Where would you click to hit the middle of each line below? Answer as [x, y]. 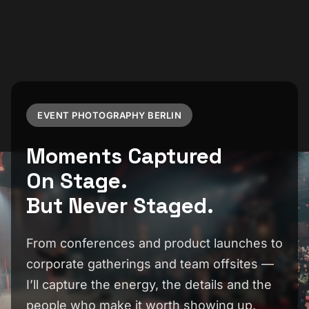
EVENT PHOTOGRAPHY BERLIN [109, 115]
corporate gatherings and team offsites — [150, 263]
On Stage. [77, 180]
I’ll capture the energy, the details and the [149, 284]
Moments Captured [124, 156]
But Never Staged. [120, 205]
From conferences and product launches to [154, 243]
